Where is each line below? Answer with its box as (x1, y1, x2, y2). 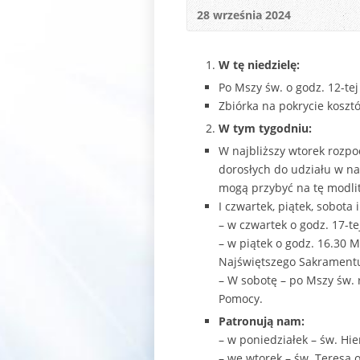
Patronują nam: (219, 313, 305, 329)
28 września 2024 (197, 7, 291, 22)
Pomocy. (219, 291, 263, 306)
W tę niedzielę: (219, 57, 300, 72)
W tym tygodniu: (219, 121, 312, 136)
